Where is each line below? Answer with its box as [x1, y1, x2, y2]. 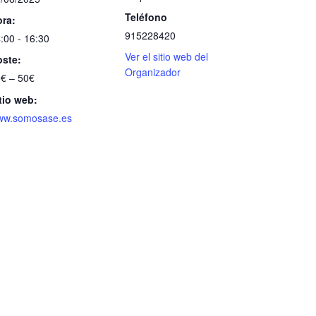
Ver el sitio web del [124, 49, 208, 64]
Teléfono [124, 10, 167, 25]
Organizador [124, 65, 181, 80]
